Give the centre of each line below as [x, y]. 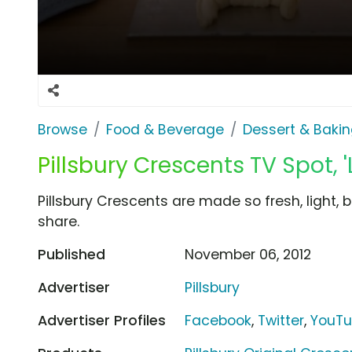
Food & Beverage [165, 129]
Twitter [281, 320]
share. [59, 221]
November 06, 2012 [248, 254]
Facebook [218, 320]
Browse [62, 129]
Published [71, 254]
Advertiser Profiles [102, 320]
